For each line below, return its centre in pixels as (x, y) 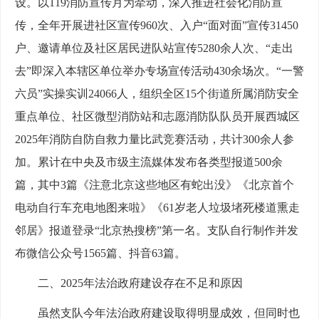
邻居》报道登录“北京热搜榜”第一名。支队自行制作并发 (157, 231)
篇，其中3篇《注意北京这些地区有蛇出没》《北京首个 (155, 185)
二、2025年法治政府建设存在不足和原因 (140, 283)
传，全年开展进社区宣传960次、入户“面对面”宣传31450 (157, 26)
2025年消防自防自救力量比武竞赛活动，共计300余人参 (155, 140)
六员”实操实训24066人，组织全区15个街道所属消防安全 (157, 94)
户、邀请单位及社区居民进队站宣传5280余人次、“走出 (154, 48)
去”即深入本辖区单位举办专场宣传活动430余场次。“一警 (159, 71)
